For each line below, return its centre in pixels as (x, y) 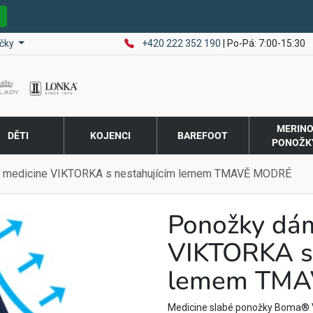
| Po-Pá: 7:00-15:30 (264, 43)
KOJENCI (110, 136)
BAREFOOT (203, 136)
